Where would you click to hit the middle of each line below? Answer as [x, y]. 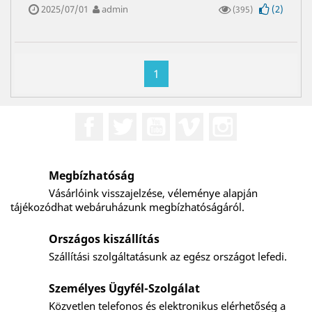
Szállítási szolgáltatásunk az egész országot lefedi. [168, 256]
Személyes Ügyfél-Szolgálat [124, 288]
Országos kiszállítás [104, 239]
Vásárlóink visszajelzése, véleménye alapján [153, 193]
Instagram [264, 119]
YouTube [193, 119]
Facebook [128, 119]
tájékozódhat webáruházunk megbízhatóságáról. [127, 206]
